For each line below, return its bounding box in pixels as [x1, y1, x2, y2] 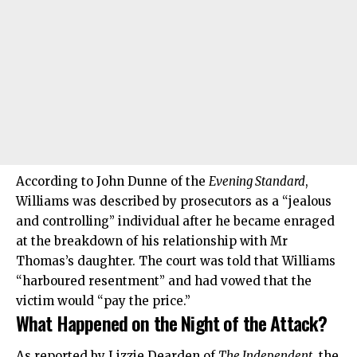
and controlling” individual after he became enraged [16, 213, 335, 229]
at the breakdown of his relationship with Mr [16, 233, 288, 249]
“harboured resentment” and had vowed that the [16, 273, 312, 288]
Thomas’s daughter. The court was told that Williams [16, 253, 335, 269]
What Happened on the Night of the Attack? [16, 308, 328, 337]
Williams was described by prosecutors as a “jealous [16, 193, 331, 209]
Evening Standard [209, 173, 305, 189]
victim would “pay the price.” [16, 292, 190, 308]
